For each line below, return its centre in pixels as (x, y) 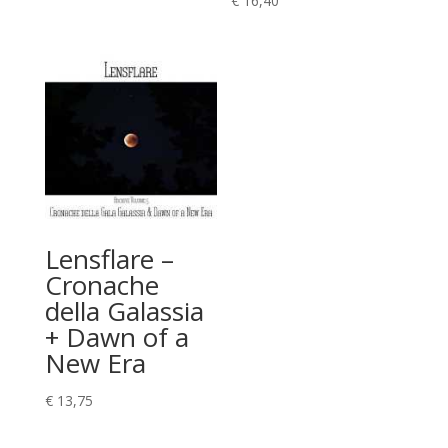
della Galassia (124, 310)
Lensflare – (109, 258)
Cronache (101, 284)
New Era (95, 362)
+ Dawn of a (116, 336)
